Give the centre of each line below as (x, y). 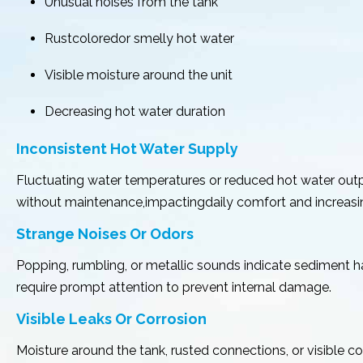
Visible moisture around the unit (139, 75)
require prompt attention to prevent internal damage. (174, 287)
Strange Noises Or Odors (105, 234)
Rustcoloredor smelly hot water (139, 38)
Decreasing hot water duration (135, 111)
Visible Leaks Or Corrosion (111, 319)
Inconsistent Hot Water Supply (127, 149)
